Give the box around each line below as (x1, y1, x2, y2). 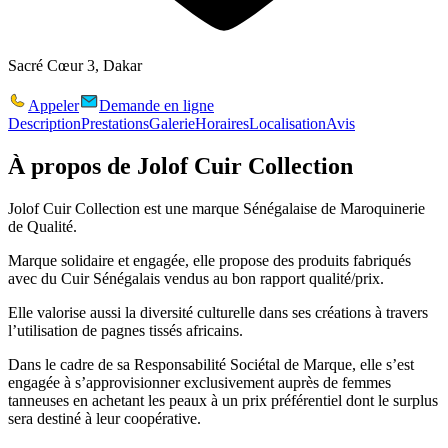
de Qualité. (8, 217, 77, 235)
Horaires (195, 114, 249, 132)
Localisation (249, 114, 326, 132)
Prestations (81, 114, 149, 132)
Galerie (149, 114, 195, 132)
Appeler (28, 96, 79, 114)
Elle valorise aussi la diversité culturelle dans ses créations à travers (8, 303, 428, 321)
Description (8, 114, 81, 132)
